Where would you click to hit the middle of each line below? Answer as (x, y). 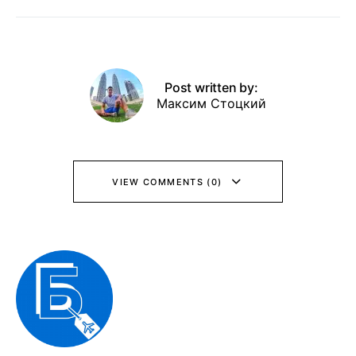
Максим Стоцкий (211, 103)
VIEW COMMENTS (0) (167, 182)
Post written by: (211, 87)
